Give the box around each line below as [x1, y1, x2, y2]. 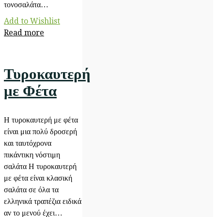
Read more [4, 28, 44, 37]
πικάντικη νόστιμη [4, 151, 60, 159]
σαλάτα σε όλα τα [4, 186, 59, 194]
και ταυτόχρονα [4, 139, 51, 147]
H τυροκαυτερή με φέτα [4, 116, 78, 124]
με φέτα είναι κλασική [4, 174, 72, 182]
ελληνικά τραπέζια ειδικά [4, 197, 81, 205]
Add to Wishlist [4, 16, 60, 26]
